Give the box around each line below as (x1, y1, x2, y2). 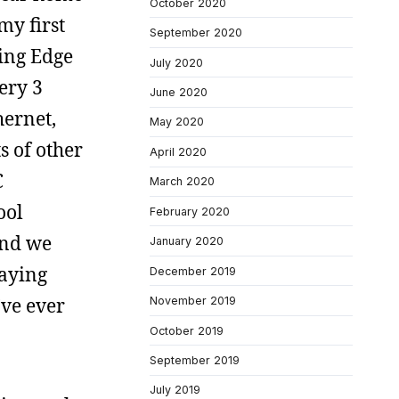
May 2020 (150, 115, 204, 129)
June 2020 (150, 85, 208, 99)
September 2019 (150, 353, 240, 367)
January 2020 (150, 234, 224, 248)
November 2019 (150, 294, 236, 308)
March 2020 (150, 175, 215, 189)
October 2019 (150, 323, 224, 338)
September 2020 (150, 26, 242, 40)
